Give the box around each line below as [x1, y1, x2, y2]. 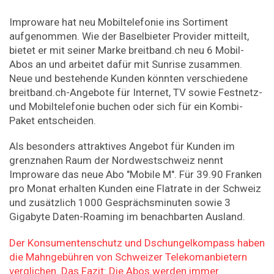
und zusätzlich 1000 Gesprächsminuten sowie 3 [9, 196, 231, 209]
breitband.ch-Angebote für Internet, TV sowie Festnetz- [9, 86, 262, 98]
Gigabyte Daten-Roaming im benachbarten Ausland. [9, 210, 245, 223]
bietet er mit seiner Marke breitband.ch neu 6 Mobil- [9, 43, 244, 56]
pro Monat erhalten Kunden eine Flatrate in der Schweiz [9, 182, 261, 195]
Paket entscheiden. [9, 114, 96, 127]
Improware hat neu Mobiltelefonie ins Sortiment [9, 15, 228, 28]
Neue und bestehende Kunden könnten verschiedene [9, 72, 248, 84]
